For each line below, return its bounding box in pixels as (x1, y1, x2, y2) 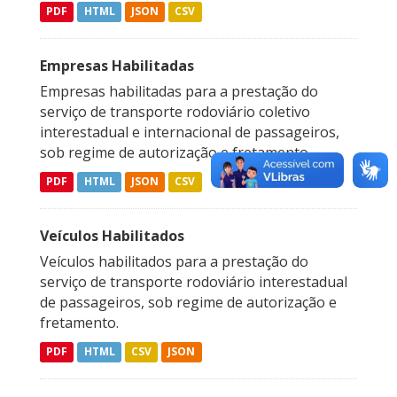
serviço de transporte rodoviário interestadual (40, 272, 347, 292)
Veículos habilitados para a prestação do (40, 252, 308, 272)
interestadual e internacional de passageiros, (40, 122, 339, 143)
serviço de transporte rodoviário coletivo (40, 102, 310, 122)
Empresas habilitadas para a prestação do (40, 82, 318, 102)
